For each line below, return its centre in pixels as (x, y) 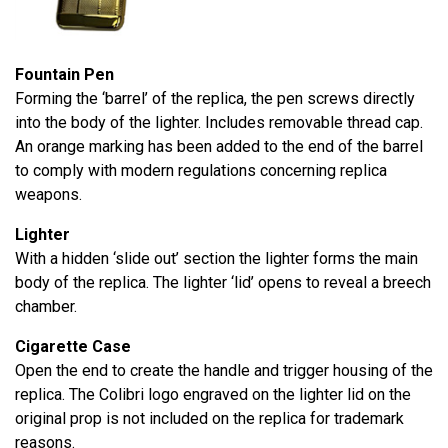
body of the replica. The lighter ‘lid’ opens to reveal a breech (223, 283)
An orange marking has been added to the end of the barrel (219, 147)
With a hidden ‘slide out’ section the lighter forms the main (216, 259)
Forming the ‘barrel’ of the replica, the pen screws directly (215, 99)
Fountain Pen (64, 75)
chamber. (46, 307)
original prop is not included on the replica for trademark (209, 419)
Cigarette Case (73, 347)
